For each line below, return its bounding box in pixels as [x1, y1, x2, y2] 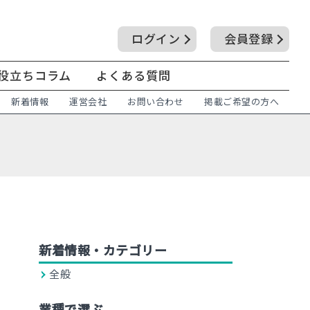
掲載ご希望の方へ [204, 96, 279, 108]
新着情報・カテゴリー [39, 243, 167, 258]
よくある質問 [96, 69, 171, 83]
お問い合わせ [127, 96, 183, 108]
